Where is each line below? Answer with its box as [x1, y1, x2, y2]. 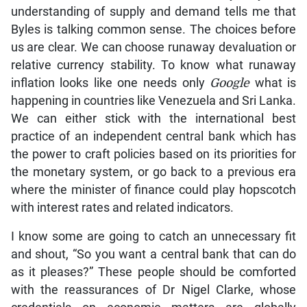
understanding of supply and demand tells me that [10, 4, 297, 19]
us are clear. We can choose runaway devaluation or [10, 40, 297, 54]
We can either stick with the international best [10, 111, 297, 125]
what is [249, 75, 297, 90]
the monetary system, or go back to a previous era [10, 164, 297, 179]
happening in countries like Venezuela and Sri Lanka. [10, 93, 297, 108]
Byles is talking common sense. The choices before [10, 22, 297, 36]
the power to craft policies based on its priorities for [10, 147, 297, 161]
